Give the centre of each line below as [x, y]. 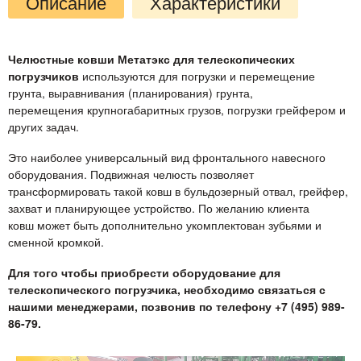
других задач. [44, 126]
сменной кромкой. [56, 241]
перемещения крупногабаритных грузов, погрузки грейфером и [177, 109]
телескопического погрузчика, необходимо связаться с [167, 289]
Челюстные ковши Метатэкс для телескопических [151, 58]
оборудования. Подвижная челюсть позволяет [131, 174]
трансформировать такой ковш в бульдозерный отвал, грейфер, [178, 191]
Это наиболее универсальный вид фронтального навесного [167, 157]
